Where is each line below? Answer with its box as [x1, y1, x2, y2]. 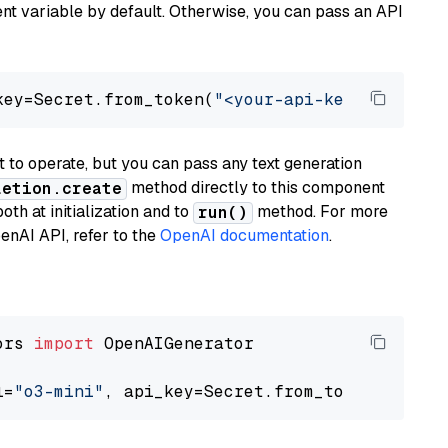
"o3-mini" [14, 381, 104, 402]
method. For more [253, 201, 388, 222]
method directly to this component [127, 177, 385, 198]
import [34, 333, 94, 354]
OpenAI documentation [160, 225, 329, 246]
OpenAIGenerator [94, 333, 254, 354]
